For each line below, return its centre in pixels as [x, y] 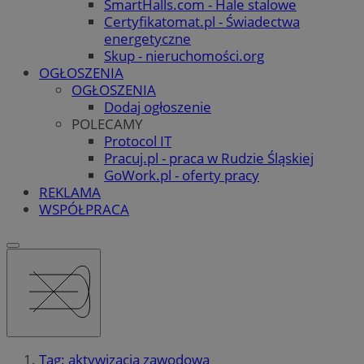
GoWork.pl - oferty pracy [182, 175]
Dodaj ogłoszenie [158, 106]
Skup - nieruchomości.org [184, 55]
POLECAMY [107, 123]
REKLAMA [70, 192]
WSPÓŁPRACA [84, 209]
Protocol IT [138, 141]
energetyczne [147, 38]
